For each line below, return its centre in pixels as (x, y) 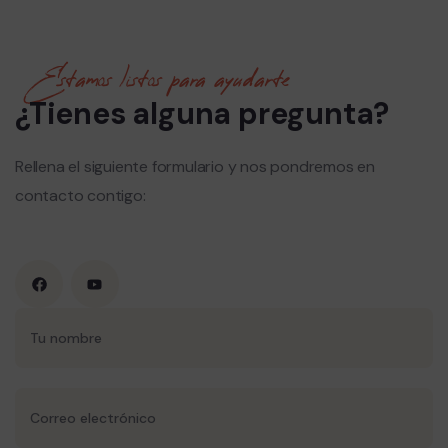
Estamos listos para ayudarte (160, 80)
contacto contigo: (80, 196)
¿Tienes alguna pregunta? (202, 114)
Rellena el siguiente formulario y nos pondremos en (195, 167)
